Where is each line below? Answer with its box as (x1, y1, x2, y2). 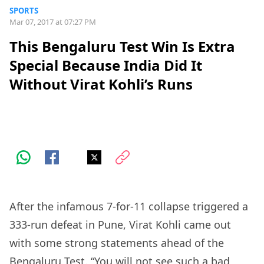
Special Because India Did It (9, 55, 202, 75)
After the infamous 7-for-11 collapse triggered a (9, 199, 248, 214)
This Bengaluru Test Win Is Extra (9, 37, 235, 57)
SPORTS (9, 5, 38, 16)
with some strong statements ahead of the (9, 236, 224, 250)
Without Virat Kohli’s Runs (9, 74, 193, 94)
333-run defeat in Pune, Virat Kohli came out (9, 217, 231, 232)
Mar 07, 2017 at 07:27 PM (9, 16, 96, 27)
